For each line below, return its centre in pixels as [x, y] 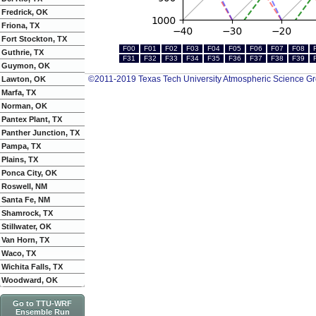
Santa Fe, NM [26, 200]
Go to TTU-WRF [42, 304]
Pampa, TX [21, 146]
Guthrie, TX [23, 53]
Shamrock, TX [27, 213]
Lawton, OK [24, 79]
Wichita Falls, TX [32, 267]
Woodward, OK [30, 280]
